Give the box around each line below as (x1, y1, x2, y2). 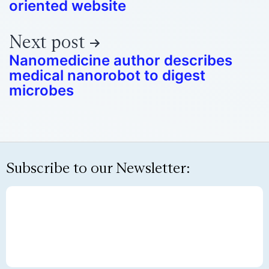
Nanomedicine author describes (9, 52, 232, 70)
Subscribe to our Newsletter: (6, 158, 190, 177)
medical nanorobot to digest (9, 67, 205, 85)
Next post (9, 31, 85, 53)
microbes (9, 82, 74, 100)
